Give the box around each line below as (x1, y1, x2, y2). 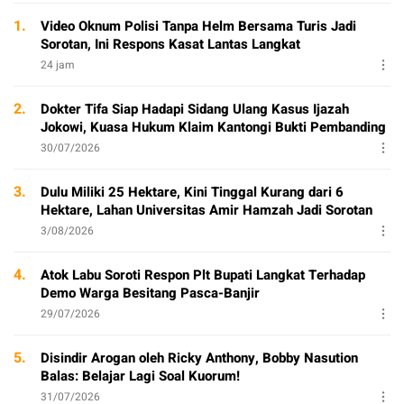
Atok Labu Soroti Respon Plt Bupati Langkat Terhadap (41, 264, 365, 285)
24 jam (41, 56, 75, 73)
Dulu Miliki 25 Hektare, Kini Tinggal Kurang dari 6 (41, 181, 344, 202)
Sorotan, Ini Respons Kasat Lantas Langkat (41, 33, 300, 54)
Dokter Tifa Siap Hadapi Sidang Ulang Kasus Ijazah (41, 98, 349, 119)
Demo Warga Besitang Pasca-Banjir (41, 282, 260, 303)
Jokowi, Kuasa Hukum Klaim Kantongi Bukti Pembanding (41, 116, 386, 137)
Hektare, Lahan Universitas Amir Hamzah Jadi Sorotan (41, 199, 372, 220)
